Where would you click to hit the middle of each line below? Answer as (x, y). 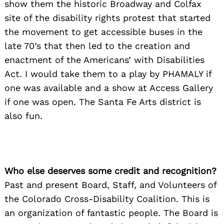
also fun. (23, 115)
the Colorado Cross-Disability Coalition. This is (107, 198)
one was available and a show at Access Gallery (109, 87)
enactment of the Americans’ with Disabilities (104, 59)
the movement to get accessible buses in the (103, 31)
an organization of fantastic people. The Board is (111, 212)
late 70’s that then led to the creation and (97, 45)
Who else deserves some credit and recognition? (110, 170)
